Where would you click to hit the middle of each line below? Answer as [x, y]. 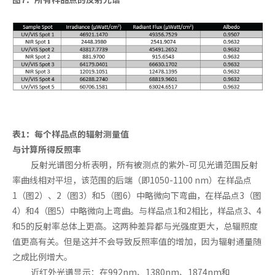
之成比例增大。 [42, 256]
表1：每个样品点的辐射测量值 [71, 134]
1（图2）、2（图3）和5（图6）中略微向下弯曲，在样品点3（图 [137, 195]
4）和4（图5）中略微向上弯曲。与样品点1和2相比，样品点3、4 [137, 210]
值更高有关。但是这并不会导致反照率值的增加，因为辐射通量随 [137, 241]
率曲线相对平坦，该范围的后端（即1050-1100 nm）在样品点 [132, 180]
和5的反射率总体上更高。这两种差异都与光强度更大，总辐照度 [135, 226]
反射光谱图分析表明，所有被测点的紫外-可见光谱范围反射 [144, 164]
